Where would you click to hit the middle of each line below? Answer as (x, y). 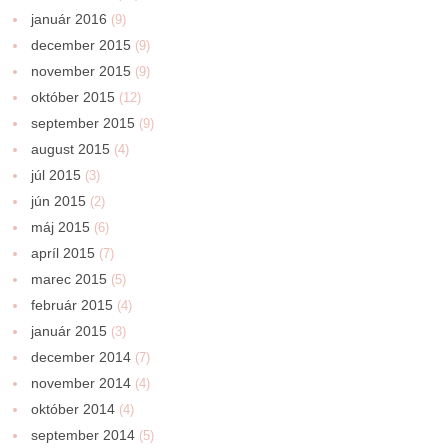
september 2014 (83, 435)
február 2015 (72, 305)
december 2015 (81, 45)
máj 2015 (61, 227)
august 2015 (71, 149)
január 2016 (69, 19)
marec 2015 (69, 279)
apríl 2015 (63, 253)
